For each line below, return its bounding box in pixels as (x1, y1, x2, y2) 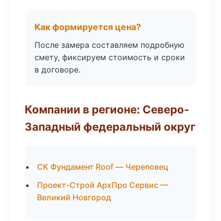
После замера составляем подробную (35, 40, 184, 50)
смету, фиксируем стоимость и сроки (35, 52, 185, 62)
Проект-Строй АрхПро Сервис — (37, 180, 168, 190)
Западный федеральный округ (25, 120, 195, 133)
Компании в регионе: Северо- (25, 103, 189, 116)
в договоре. (35, 65, 80, 74)
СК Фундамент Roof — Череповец (37, 162, 168, 172)
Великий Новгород (37, 192, 111, 202)
